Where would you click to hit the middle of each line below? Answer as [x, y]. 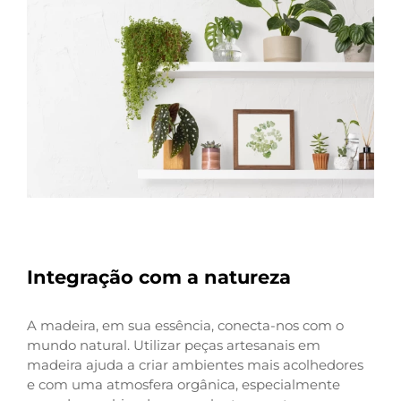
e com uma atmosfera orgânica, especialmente [183, 385]
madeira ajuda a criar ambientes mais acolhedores [195, 365]
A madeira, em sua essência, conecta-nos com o [185, 326]
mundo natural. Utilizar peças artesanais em [174, 346]
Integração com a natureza [159, 277]
